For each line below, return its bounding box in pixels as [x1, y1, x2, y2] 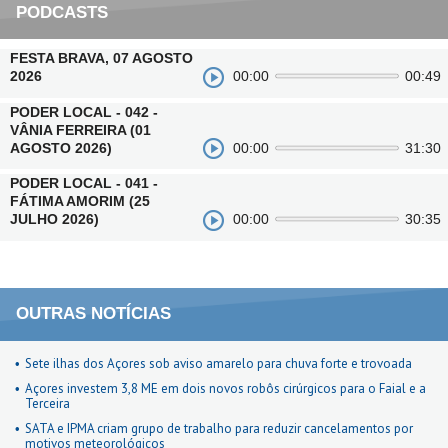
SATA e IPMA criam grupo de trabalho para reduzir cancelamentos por [25, 419, 413, 437]
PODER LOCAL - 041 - [10, 175, 158, 192]
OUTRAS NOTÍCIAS [16, 304, 171, 324]
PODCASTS [16, 2, 108, 22]
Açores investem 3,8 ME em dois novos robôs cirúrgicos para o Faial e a [25, 379, 426, 397]
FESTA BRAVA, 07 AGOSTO [10, 49, 193, 66]
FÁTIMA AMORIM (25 [10, 193, 150, 210]
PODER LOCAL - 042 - [10, 103, 158, 120]
